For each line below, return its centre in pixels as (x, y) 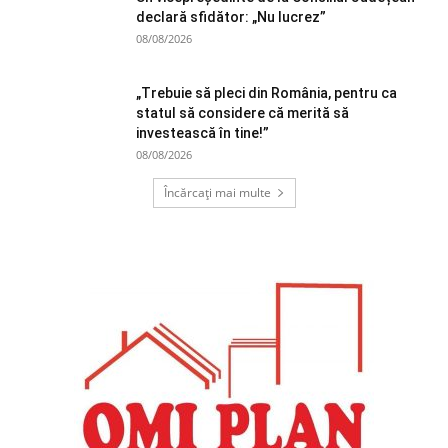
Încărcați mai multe (217, 193)
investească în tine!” (202, 133)
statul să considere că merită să (242, 113)
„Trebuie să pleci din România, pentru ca (266, 93)
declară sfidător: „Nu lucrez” (231, 17)
